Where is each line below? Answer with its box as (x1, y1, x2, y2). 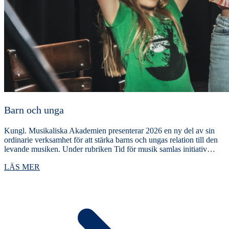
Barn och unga (4, 104, 64, 116)
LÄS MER (4, 163, 40, 172)
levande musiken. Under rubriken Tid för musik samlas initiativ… (4, 144, 215, 153)
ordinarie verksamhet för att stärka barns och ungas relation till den (4, 135, 218, 144)
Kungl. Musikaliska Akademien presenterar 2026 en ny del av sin (4, 126, 215, 135)
